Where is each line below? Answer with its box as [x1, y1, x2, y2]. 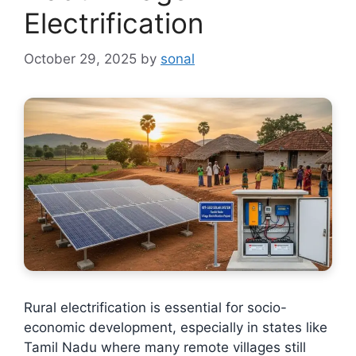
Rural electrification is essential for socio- [24, 299, 287, 315]
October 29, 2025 [24, 50, 137, 67]
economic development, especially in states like [24, 319, 327, 335]
